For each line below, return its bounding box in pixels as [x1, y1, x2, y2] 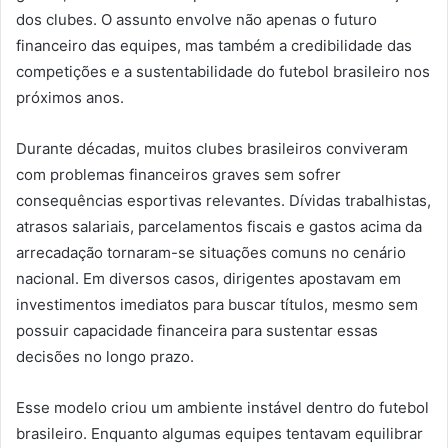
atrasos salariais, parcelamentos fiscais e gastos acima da [16, 217, 422, 237]
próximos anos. [16, 88, 124, 108]
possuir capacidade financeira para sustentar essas [16, 321, 378, 341]
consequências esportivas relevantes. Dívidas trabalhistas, [16, 191, 431, 211]
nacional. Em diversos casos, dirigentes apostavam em [16, 269, 401, 289]
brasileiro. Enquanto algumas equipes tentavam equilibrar [16, 424, 423, 444]
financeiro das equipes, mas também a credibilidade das [16, 36, 412, 56]
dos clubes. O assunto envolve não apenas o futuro [16, 10, 377, 30]
